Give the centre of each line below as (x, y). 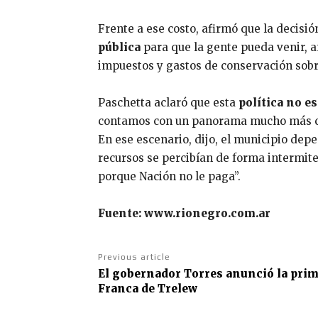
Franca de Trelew (148, 288)
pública (119, 47)
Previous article (134, 257)
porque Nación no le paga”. (169, 176)
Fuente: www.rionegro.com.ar (184, 213)
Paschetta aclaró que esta (168, 102)
